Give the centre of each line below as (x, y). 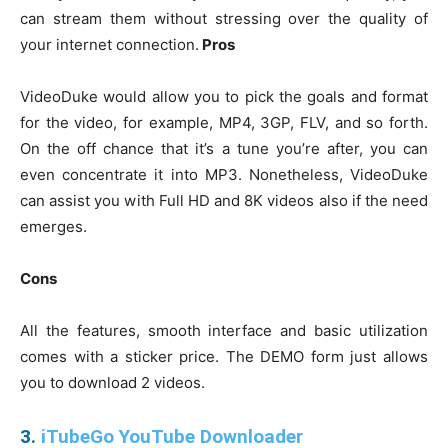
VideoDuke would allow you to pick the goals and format (224, 97)
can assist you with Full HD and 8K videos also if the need (224, 201)
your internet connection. (109, 45)
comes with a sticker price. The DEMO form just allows (224, 357)
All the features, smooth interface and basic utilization (224, 331)
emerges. (53, 227)
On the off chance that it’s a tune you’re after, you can (224, 149)
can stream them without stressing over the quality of (224, 19)
